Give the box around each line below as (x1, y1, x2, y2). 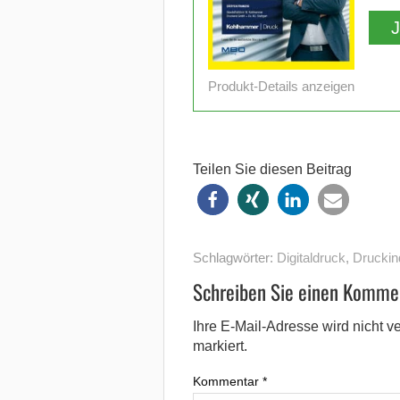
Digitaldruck (276, 249, 346, 265)
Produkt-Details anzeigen (207, 78, 354, 94)
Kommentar (192, 373, 262, 388)
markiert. (192, 337, 247, 354)
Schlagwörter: (192, 249, 277, 265)
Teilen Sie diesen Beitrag (192, 161, 352, 177)
